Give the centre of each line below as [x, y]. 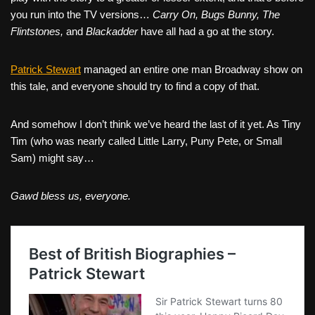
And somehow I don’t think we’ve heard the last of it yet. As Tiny [156, 124]
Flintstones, [38, 32]
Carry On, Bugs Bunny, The [216, 15]
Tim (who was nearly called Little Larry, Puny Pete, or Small [146, 141]
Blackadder [110, 32]
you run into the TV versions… [82, 15]
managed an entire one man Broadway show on [192, 70]
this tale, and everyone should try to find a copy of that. [135, 86]
